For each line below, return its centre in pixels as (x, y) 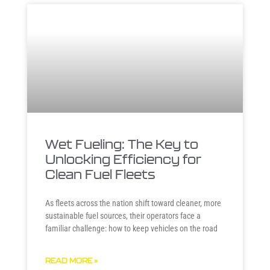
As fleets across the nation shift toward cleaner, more (133, 203)
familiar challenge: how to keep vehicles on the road (131, 228)
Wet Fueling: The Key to (121, 144)
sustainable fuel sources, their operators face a (123, 215)
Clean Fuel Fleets (100, 174)
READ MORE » (71, 261)
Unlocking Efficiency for (123, 159)
